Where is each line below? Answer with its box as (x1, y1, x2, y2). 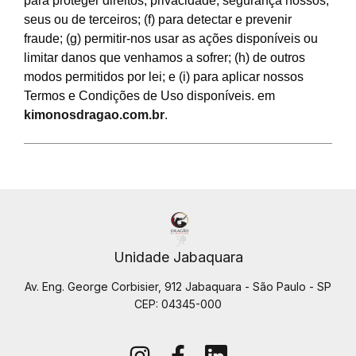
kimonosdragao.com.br (24, 108, 164, 122)
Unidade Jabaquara (113, 249, 243, 266)
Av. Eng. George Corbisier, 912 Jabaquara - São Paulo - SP (25, 280, 331, 294)
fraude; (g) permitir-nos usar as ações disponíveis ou (24, 32, 318, 45)
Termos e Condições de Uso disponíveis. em (24, 89, 275, 103)
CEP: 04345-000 (134, 297, 222, 311)
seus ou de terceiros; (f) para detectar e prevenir (24, 13, 292, 26)
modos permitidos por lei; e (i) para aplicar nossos (24, 70, 304, 83)
